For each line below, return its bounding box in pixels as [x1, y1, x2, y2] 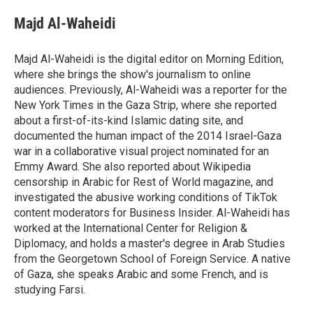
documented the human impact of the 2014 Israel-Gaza [14, 129, 282, 143]
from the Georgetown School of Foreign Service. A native [14, 252, 291, 265]
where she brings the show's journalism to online [14, 68, 251, 81]
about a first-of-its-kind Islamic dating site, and [14, 114, 243, 127]
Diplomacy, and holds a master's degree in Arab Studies [14, 237, 285, 250]
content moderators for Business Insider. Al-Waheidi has [14, 206, 290, 219]
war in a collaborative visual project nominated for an [14, 145, 269, 158]
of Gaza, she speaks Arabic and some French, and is [14, 268, 268, 281]
